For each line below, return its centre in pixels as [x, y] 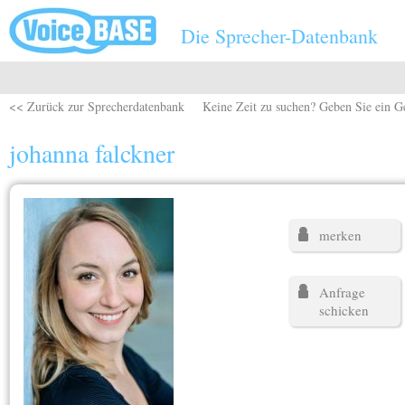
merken [341, 235]
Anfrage [343, 292]
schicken [344, 310]
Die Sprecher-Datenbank [279, 36]
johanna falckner [92, 153]
